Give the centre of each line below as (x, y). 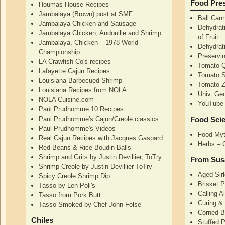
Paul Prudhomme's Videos (77, 128)
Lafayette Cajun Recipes (75, 71)
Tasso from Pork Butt (70, 195)
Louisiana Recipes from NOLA (83, 90)
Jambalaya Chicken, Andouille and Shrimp (100, 33)
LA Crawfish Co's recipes (75, 61)
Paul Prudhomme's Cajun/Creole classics (99, 119)
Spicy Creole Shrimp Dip (75, 176)
